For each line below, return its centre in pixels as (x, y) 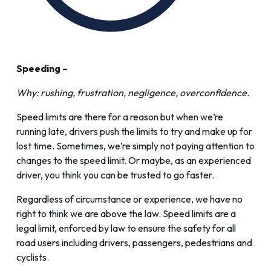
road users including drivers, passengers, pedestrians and (134, 243)
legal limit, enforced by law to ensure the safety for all (126, 228)
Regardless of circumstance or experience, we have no (129, 199)
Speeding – (42, 69)
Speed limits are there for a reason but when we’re (120, 117)
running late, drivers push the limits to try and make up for (134, 132)
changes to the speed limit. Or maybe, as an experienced (134, 161)
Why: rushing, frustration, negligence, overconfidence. (133, 93)
